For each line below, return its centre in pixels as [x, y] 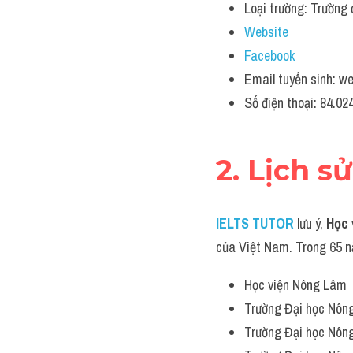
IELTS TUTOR [255, 223]
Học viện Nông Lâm [295, 285]
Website [266, 32]
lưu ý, [312, 223]
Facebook [269, 56]
